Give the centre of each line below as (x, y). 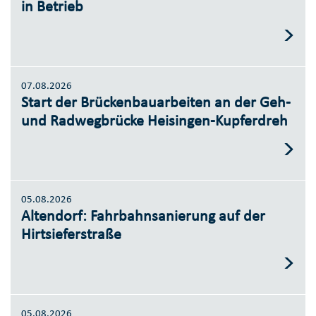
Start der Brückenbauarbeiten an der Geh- (156, 102)
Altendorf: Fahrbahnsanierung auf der (143, 216)
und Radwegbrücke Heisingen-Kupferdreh (154, 120)
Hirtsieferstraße (71, 234)
